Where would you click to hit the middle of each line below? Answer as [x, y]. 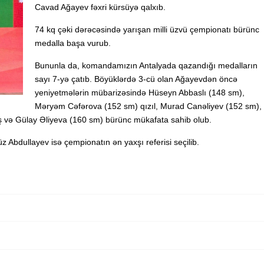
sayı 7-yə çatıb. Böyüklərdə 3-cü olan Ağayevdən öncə [136, 79]
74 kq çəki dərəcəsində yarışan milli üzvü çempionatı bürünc [147, 29]
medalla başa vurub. [73, 43]
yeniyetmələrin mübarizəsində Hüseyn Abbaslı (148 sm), [140, 93]
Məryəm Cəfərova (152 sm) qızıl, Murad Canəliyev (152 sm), [148, 106]
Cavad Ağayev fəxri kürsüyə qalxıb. [100, 7]
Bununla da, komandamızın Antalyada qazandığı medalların [146, 65]
